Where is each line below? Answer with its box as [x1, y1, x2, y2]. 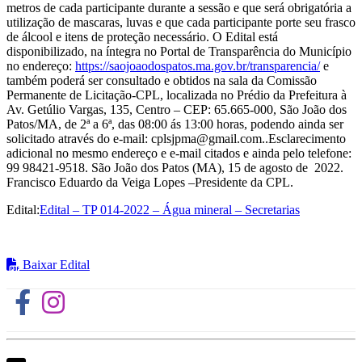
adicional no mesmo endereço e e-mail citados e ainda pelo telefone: [6, 145, 355, 160]
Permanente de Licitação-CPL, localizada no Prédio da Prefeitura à [6, 87, 347, 102]
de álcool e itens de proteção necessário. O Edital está [6, 29, 278, 44]
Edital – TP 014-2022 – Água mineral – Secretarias [40, 202, 300, 217]
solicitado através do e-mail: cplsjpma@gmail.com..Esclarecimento [6, 131, 346, 145]
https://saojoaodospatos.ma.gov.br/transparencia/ [75, 58, 320, 73]
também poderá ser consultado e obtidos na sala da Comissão [6, 73, 317, 87]
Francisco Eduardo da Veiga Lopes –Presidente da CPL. [6, 175, 293, 189]
